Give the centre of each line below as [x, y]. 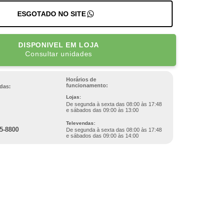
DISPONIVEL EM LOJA [59, 45]
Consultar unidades [59, 54]
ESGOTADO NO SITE [52, 14]
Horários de [81, 79]
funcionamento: [87, 85]
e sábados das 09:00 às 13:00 [102, 110]
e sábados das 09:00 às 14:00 [102, 136]
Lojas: [73, 97]
